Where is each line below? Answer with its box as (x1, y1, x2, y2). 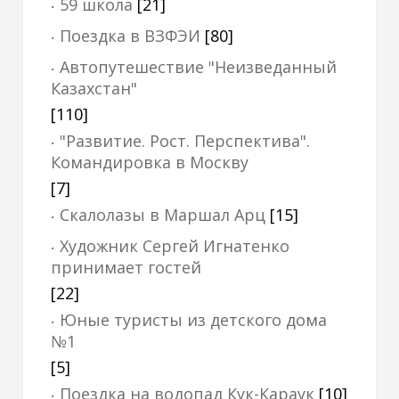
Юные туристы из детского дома (60, 309, 327, 330)
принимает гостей (51, 256, 201, 278)
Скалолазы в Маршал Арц (60, 204, 265, 225)
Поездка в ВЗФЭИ (60, 25, 200, 46)
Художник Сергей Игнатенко (60, 235, 289, 256)
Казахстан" (51, 77, 137, 99)
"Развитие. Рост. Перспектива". (60, 130, 310, 151)
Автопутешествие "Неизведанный (60, 56, 337, 77)
